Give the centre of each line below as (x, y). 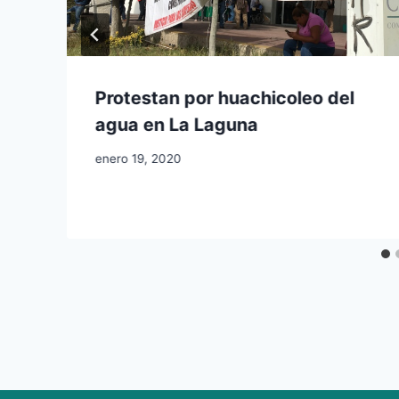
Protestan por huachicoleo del (225, 98)
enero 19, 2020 (138, 159)
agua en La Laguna (177, 124)
